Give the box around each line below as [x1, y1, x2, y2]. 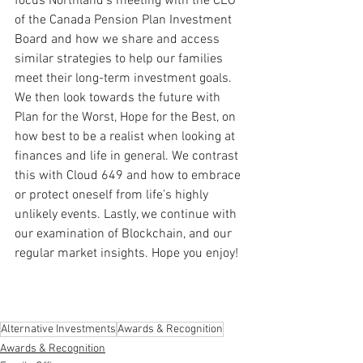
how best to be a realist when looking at [15, 128, 238, 145]
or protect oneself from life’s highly [15, 186, 211, 203]
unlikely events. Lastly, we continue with [15, 206, 240, 223]
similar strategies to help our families [15, 50, 226, 67]
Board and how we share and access [15, 31, 223, 48]
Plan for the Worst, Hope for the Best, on [15, 109, 239, 126]
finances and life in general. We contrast [15, 147, 241, 164]
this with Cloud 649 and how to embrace [15, 167, 244, 184]
